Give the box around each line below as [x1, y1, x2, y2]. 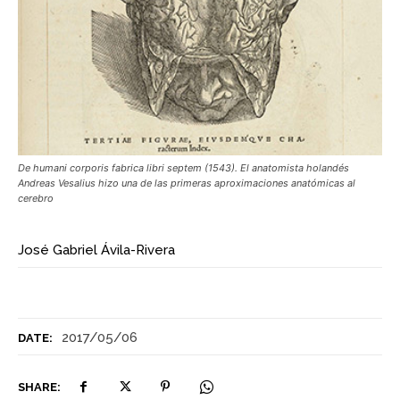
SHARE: [18, 379, 61, 394]
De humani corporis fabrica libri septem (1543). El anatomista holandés [18, 161, 349, 174]
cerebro [18, 191, 54, 204]
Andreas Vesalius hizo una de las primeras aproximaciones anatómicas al [18, 176, 355, 189]
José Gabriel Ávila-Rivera [18, 241, 175, 258]
